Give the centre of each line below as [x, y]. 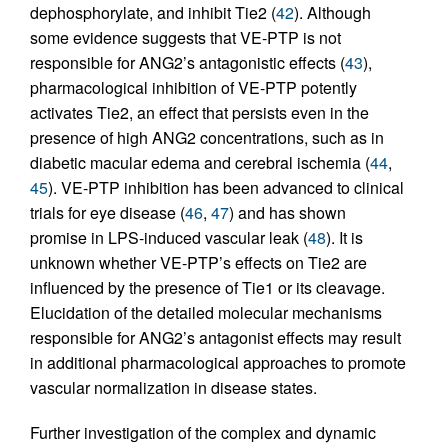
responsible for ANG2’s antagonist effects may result [215, 337]
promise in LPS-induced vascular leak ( [169, 237]
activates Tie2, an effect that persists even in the [199, 112]
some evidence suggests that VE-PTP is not [185, 37]
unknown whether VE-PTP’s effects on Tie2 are [198, 262]
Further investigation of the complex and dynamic [203, 432]
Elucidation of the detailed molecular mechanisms [206, 312]
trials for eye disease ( [107, 212]
